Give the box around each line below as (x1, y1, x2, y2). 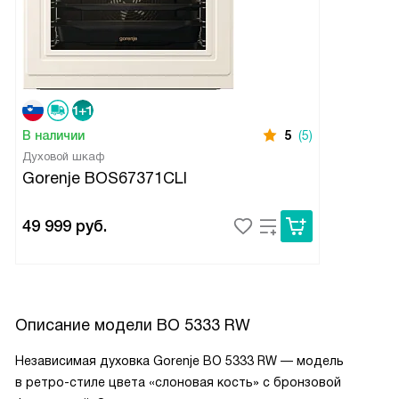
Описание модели (15, 316, 157, 335)
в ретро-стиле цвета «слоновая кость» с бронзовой (15, 375, 341, 390)
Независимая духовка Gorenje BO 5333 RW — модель (15, 354, 344, 369)
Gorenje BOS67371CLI (22, 169, 187, 188)
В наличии (22, 128, 85, 143)
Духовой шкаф (22, 150, 105, 164)
